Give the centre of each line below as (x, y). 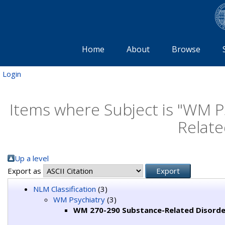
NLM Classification (65, 189)
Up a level (32, 158)
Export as (25, 171)
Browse (186, 49)
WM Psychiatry (79, 199)
